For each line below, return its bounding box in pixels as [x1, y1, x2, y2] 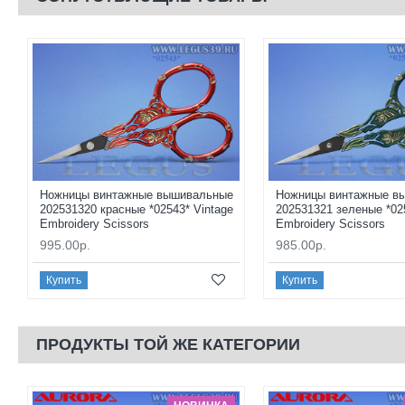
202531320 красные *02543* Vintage [40, 202, 233, 217]
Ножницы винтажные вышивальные [40, 188, 233, 202]
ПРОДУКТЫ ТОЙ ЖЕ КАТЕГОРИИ [36, 335, 300, 354]
